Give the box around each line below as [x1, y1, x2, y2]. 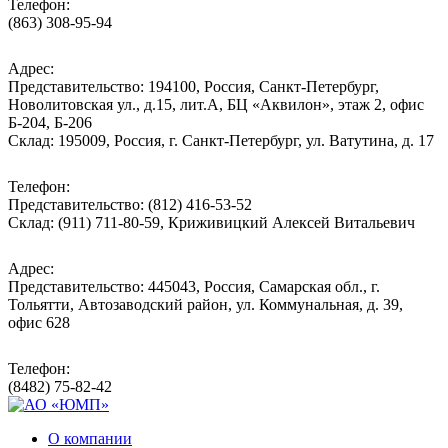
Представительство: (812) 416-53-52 [8, 195, 252, 213]
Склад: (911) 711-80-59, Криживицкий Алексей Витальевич [8, 213, 415, 231]
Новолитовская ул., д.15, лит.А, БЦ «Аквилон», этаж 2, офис [8, 95, 424, 113]
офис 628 [8, 313, 70, 331]
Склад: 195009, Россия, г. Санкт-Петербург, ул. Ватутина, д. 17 [8, 131, 434, 149]
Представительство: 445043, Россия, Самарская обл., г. [8, 277, 380, 295]
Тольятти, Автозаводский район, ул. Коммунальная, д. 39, [8, 295, 403, 313]
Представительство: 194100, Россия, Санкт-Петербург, [8, 77, 379, 95]
